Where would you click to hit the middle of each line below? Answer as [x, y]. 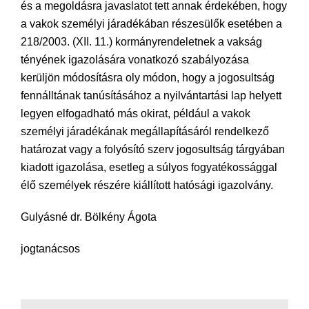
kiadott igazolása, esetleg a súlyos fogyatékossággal [149, 167]
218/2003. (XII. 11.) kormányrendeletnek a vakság [141, 42]
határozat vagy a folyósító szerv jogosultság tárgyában [153, 149]
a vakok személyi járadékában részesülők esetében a [151, 24]
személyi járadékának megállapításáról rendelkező [145, 131]
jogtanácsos [50, 249]
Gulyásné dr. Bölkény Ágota [89, 217]
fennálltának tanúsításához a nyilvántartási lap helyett [151, 96]
